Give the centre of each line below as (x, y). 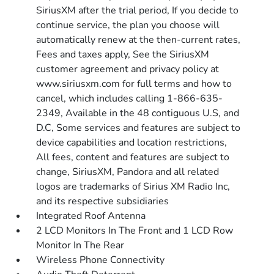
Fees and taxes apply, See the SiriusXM (123, 54)
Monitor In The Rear (80, 245)
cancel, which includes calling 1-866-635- (130, 98)
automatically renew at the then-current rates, (139, 40)
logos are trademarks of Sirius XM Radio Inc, (133, 187)
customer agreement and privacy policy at (128, 69)
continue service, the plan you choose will (128, 25)
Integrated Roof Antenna (91, 216)
